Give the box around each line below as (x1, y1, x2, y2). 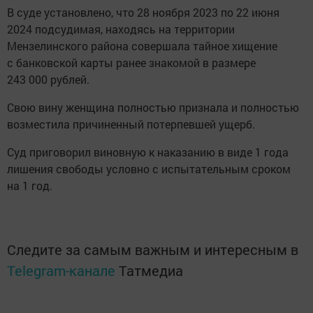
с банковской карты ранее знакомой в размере (7, 54, 256, 70)
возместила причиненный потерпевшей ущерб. (7, 116, 255, 131)
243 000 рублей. (7, 71, 89, 87)
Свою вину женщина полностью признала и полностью (7, 99, 299, 115)
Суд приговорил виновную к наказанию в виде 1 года (7, 144, 289, 159)
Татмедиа (119, 261, 183, 279)
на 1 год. (7, 177, 52, 193)
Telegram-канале (7, 261, 115, 279)
